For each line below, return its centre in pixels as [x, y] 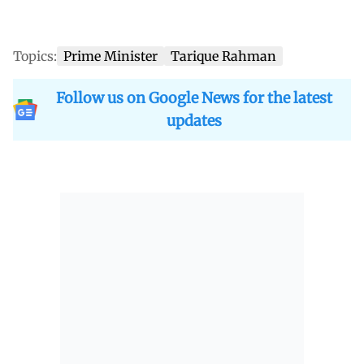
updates [194, 120]
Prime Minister [110, 56]
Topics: [35, 56]
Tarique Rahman [223, 56]
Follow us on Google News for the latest [194, 97]
